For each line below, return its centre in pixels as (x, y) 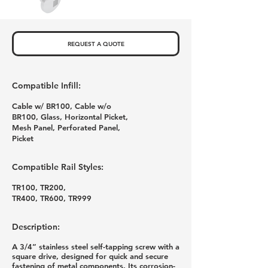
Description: (36, 227)
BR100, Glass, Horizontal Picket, (70, 117)
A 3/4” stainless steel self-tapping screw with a (96, 246)
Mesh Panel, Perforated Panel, (66, 127)
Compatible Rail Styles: (58, 167)
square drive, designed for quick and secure (90, 256)
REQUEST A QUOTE (96, 44)
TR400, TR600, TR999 (52, 198)
